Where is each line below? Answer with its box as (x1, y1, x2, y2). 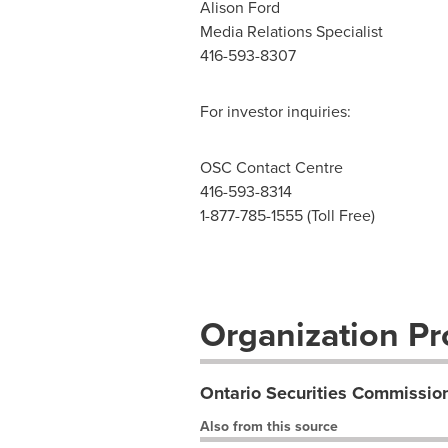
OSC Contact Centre (199, 156, 343, 179)
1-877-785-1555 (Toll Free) (199, 204, 375, 227)
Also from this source (199, 416, 338, 437)
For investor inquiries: (199, 100, 351, 123)
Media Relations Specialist (199, 20, 383, 43)
